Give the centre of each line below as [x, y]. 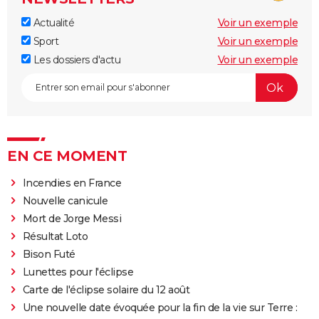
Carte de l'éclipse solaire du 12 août [106, 290]
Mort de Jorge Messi [72, 219]
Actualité [52, 23]
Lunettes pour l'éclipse [78, 272]
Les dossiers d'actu [75, 60]
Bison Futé [49, 255]
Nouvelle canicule [65, 201]
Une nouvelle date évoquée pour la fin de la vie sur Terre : [160, 308]
